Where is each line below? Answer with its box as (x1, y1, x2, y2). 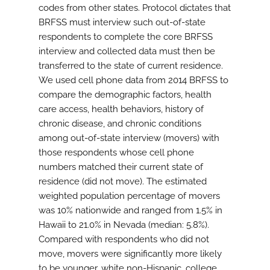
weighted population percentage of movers (39, 190, 220, 202)
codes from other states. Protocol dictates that (39, 2, 231, 14)
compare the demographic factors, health (39, 89, 212, 101)
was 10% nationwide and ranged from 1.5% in (39, 205, 222, 216)
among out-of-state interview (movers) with (39, 133, 219, 144)
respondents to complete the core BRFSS (39, 31, 213, 43)
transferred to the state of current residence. (39, 60, 223, 72)
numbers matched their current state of (39, 162, 203, 173)
